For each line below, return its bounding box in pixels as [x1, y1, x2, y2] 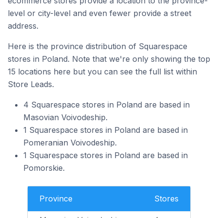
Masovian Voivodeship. [23, 112, 108, 122]
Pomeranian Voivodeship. [23, 137, 117, 147]
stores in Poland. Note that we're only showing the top [8, 54, 210, 64]
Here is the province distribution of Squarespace [8, 41, 187, 51]
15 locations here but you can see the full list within [8, 66, 197, 76]
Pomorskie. [23, 163, 65, 173]
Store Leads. [8, 79, 54, 89]
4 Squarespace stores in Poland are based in [23, 99, 190, 109]
